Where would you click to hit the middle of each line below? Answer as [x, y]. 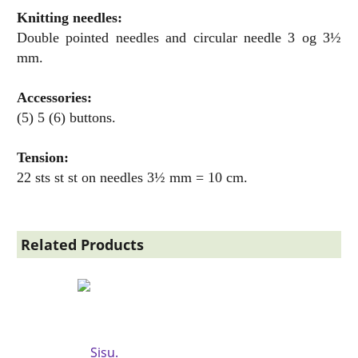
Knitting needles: [70, 17]
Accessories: [54, 97]
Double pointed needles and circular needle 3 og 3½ [179, 37]
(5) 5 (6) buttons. [66, 117]
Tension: [43, 157]
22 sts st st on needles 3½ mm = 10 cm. [132, 177]
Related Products [82, 244]
